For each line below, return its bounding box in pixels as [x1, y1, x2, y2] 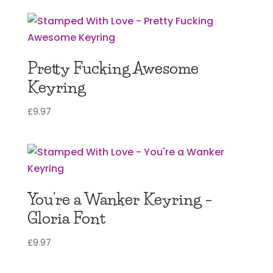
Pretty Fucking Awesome [27, 58, 199, 79]
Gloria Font [27, 208, 105, 229]
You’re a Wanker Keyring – [27, 190, 213, 210]
